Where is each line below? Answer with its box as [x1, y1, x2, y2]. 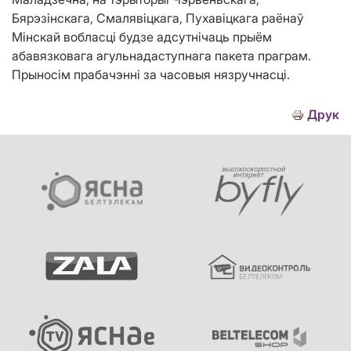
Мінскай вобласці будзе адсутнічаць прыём [12, 29, 272, 45]
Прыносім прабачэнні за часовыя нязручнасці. [12, 67, 290, 83]
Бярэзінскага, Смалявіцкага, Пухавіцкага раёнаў [12, 10, 304, 27]
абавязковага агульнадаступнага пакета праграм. [12, 48, 311, 64]
